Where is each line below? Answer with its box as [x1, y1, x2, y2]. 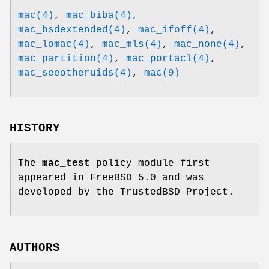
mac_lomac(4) [18, 38, 90, 50]
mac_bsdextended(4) [18, 24, 126, 35]
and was [156, 172, 204, 184]
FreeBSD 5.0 [90, 172, 156, 184]
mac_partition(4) [18, 53, 114, 64]
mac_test [42, 158, 90, 169]
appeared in [18, 172, 90, 184]
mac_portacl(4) [126, 53, 210, 64]
